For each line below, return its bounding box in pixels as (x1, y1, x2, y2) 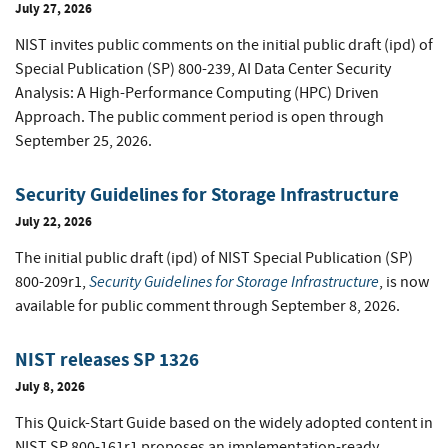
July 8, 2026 (15, 378, 85, 396)
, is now (379, 272, 429, 293)
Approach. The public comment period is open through (15, 107, 384, 128)
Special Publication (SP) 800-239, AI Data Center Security (15, 59, 391, 80)
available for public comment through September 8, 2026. (15, 296, 400, 317)
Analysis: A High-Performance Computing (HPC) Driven (15, 83, 379, 104)
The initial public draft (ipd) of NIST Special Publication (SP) (15, 248, 413, 269)
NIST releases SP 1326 (15, 347, 199, 373)
